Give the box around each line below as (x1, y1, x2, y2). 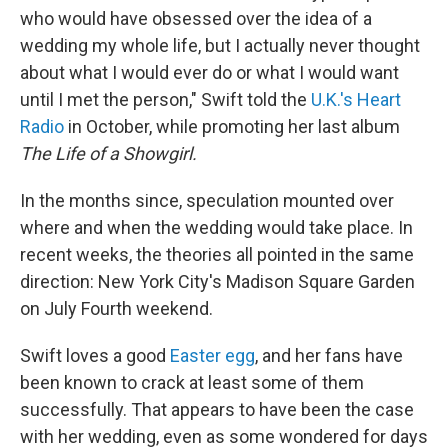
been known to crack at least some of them (20, 372, 364, 394)
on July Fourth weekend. (20, 298, 213, 320)
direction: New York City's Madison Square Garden (20, 271, 415, 293)
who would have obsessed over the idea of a (20, 8, 372, 30)
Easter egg (170, 345, 255, 367)
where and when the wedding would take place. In (20, 217, 413, 239)
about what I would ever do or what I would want (20, 62, 399, 84)
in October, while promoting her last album (64, 116, 400, 138)
